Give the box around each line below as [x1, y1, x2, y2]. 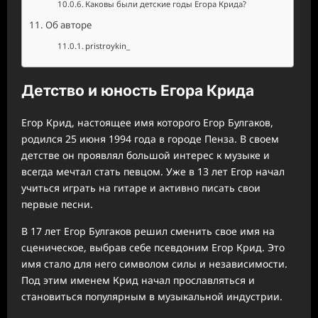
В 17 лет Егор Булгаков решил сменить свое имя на [21, 224, 275, 238]
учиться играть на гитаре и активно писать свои [21, 180, 261, 194]
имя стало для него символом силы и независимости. [21, 256, 287, 270]
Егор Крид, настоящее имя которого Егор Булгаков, [21, 115, 273, 129]
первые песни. [21, 197, 93, 211]
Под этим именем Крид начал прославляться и [21, 273, 255, 287]
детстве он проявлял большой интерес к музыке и [21, 148, 270, 162]
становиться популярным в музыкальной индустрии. [21, 289, 283, 303]
